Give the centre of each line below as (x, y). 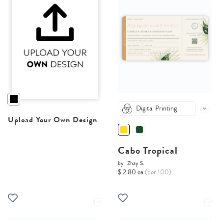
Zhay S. (136, 163)
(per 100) (158, 172)
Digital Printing (156, 109)
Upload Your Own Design (53, 120)
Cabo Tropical (148, 151)
